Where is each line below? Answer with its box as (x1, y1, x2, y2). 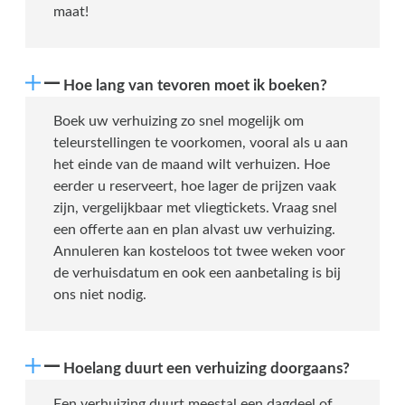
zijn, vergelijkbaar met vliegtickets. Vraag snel (53, 201, 337, 216)
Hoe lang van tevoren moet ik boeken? (63, 78, 327, 94)
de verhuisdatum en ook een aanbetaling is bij (53, 266, 341, 281)
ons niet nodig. (53, 287, 146, 303)
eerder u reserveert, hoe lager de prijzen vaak (53, 179, 336, 194)
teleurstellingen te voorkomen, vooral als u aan (53, 136, 348, 151)
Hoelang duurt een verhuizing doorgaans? (63, 361, 350, 377)
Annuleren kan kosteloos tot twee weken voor (53, 244, 345, 259)
